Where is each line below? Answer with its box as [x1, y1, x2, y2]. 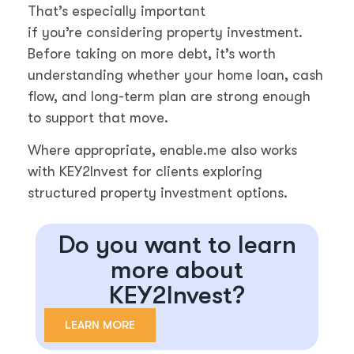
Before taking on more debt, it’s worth [28, 46, 276, 62]
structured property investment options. [28, 185, 288, 201]
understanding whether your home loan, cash [28, 67, 323, 84]
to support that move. [28, 110, 168, 126]
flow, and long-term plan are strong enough [28, 88, 311, 105]
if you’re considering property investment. [28, 24, 303, 41]
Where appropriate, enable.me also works [28, 142, 297, 159]
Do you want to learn [58, 229, 296, 259]
